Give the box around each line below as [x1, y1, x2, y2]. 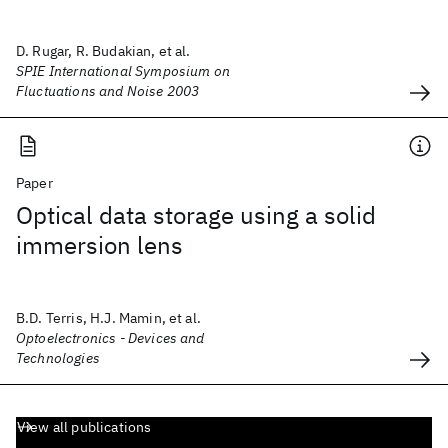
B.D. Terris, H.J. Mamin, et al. [16, 309, 201, 327]
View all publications [17, 418, 152, 436]
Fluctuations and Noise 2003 [16, 82, 200, 100]
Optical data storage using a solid [16, 199, 376, 231]
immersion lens [16, 229, 183, 261]
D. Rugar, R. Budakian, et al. [16, 42, 191, 60]
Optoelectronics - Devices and [16, 329, 205, 347]
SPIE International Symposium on [16, 62, 230, 80]
